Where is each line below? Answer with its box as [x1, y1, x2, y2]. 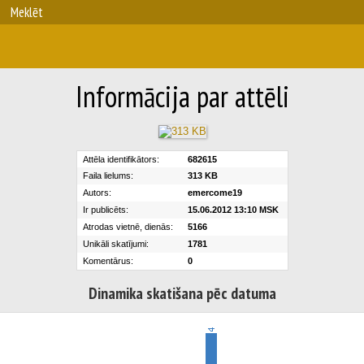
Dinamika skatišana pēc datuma [88, 282, 276, 304]
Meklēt [11, 3, 43, 21]
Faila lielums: [82, 170, 133, 180]
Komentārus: [82, 255, 133, 266]
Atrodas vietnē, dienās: [82, 221, 173, 232]
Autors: [82, 187, 111, 197]
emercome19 [187, 187, 242, 197]
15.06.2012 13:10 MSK [187, 204, 279, 214]
